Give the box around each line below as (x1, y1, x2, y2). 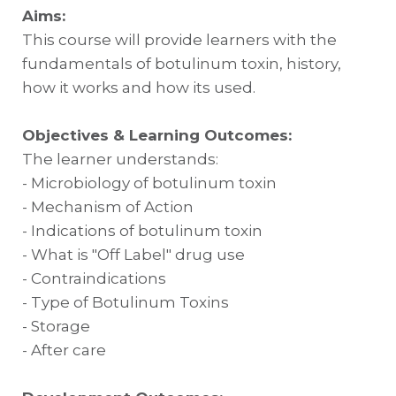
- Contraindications (22, 270, 166, 288)
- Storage (22, 317, 94, 336)
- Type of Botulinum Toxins (22, 293, 229, 312)
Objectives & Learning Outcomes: (22, 126, 292, 145)
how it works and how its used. (22, 79, 259, 97)
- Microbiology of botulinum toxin (22, 174, 277, 193)
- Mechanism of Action (22, 198, 194, 217)
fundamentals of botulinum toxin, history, (22, 55, 341, 73)
